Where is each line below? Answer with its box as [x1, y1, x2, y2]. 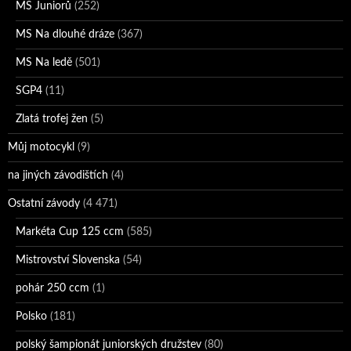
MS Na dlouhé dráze [16, 29, 114, 41]
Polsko [16, 311, 47, 323]
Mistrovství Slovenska [16, 255, 120, 266]
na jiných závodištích [8, 170, 108, 182]
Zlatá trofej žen [16, 114, 88, 125]
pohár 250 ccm [16, 283, 89, 295]
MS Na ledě [16, 57, 72, 69]
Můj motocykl [8, 142, 74, 154]
